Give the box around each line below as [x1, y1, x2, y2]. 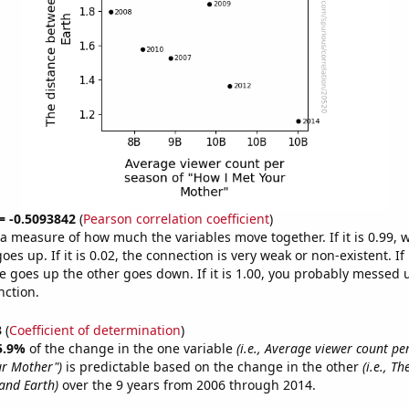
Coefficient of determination [8, 320, 181, 339]
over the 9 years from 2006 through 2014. [58, 375, 316, 393]
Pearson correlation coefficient [82, 210, 269, 227]
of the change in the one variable [28, 339, 236, 357]
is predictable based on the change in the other [61, 357, 362, 375]
